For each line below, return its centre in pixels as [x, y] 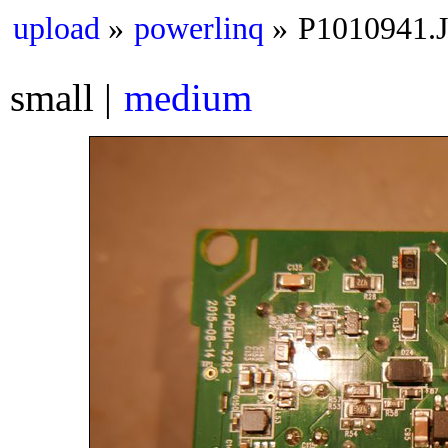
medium [188, 97]
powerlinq [199, 28]
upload [56, 28]
